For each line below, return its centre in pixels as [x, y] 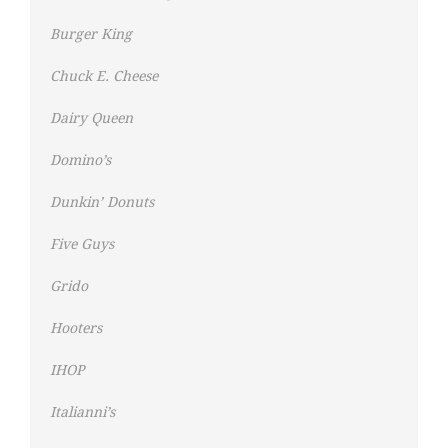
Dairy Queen [91, 118]
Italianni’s [82, 412]
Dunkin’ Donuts [102, 202]
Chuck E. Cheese [104, 76]
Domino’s [80, 160]
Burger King [91, 34]
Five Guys [82, 244]
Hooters [76, 328]
